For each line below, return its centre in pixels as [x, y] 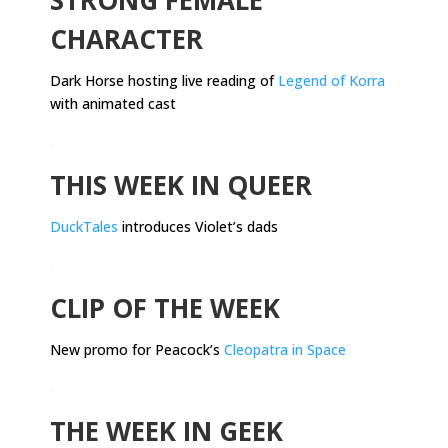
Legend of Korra [331, 80]
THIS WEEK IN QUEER [181, 184]
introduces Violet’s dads [198, 226]
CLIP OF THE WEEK [165, 307]
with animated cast [113, 103]
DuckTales [84, 226]
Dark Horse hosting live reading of [164, 80]
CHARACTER [126, 38]
